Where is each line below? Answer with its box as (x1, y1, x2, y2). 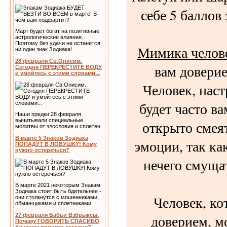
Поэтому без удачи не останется (15, 40, 100, 47)
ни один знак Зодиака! (15, 46, 72, 53)
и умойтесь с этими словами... (15, 70, 100, 76)
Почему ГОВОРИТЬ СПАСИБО (15, 218, 99, 224)
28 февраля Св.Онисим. (15, 58, 82, 64)
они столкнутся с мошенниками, (15, 194, 99, 201)
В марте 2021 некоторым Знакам (15, 182, 100, 188)
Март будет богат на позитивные (15, 28, 99, 34)
